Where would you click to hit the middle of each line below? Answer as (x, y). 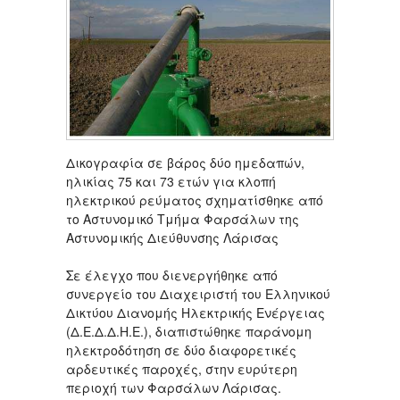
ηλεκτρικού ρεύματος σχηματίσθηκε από (195, 200)
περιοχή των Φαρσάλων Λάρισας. (174, 387)
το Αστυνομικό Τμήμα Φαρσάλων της (183, 218)
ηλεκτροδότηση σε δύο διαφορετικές (181, 350)
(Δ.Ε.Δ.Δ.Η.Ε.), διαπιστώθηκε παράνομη (189, 331)
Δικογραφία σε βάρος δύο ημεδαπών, (185, 162)
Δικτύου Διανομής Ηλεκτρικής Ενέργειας (196, 312)
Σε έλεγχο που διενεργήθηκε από (172, 275)
